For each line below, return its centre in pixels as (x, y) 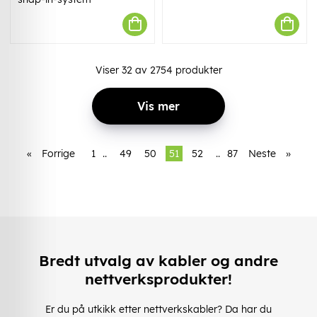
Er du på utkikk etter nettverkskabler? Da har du (158, 309)
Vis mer (158, 106)
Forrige (58, 153)
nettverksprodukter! (158, 279)
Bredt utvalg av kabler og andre (158, 261)
